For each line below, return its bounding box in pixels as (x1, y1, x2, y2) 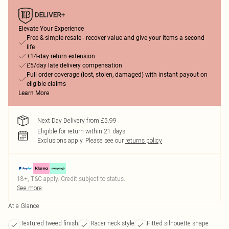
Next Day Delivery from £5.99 (37, 117, 117, 124)
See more (17, 184, 42, 192)
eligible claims (27, 80, 66, 87)
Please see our (85, 136, 124, 144)
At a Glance (8, 202, 39, 210)
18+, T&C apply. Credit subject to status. (17, 175, 125, 182)
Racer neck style (90, 219, 134, 227)
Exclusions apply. (37, 136, 84, 144)
